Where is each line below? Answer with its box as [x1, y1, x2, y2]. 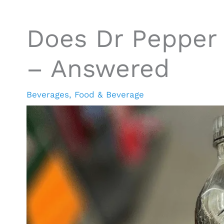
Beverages [26, 89, 69, 99]
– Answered [26, 53, 169, 83]
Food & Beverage [74, 89, 144, 99]
